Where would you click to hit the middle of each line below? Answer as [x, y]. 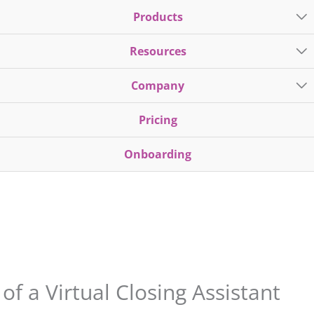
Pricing [158, 120]
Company [158, 86]
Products [158, 17]
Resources [158, 51]
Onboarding [158, 154]
